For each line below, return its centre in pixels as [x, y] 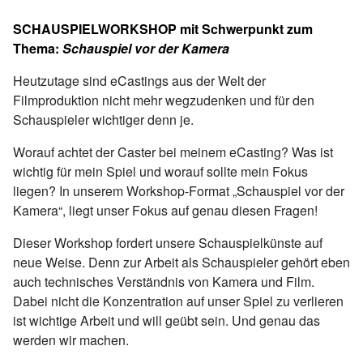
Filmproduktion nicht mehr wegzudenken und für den [164, 100]
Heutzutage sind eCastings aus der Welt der [139, 81]
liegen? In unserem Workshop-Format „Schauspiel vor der [179, 191]
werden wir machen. [73, 340]
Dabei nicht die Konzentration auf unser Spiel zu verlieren [178, 301]
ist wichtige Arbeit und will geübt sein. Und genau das [167, 320]
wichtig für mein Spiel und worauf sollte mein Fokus [160, 171]
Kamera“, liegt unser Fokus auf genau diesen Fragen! [165, 210]
